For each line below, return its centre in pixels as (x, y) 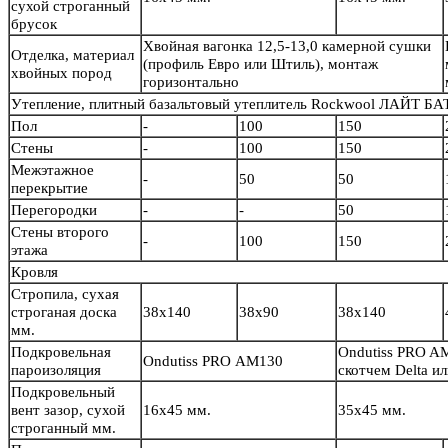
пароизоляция (56, 370)
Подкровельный (63, 392)
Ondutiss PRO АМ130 (213, 361)
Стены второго (60, 232)
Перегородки (54, 210)
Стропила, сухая (65, 294)
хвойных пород (61, 73)
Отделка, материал (72, 55)
